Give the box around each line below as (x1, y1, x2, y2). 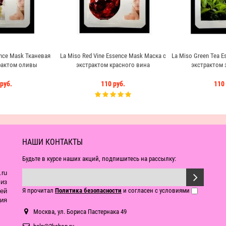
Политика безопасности (55, 187, 122, 194)
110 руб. (101, 80, 125, 88)
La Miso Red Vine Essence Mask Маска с (60, 52, 166, 60)
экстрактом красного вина (76, 61, 150, 69)
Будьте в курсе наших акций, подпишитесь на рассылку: (22, 155, 176, 162)
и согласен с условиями (122, 187, 191, 194)
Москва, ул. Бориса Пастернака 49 (33, 208, 127, 215)
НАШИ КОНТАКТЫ (22, 137, 83, 147)
